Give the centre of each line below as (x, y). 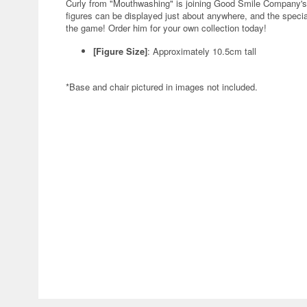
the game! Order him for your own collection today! (166, 28)
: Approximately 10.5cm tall (202, 51)
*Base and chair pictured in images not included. (162, 87)
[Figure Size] (120, 51)
